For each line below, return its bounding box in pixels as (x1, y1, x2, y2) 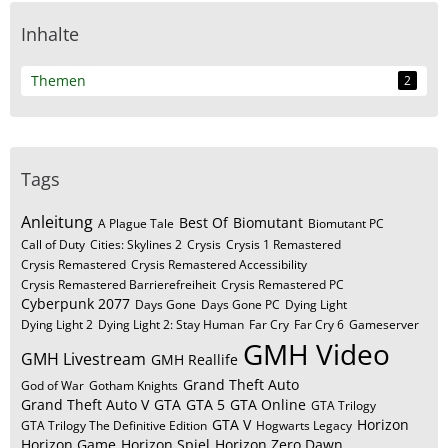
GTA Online (230, 395, 306, 414)
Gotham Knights (89, 377, 178, 394)
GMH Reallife (151, 350, 238, 369)
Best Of (179, 213, 228, 232)
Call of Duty (21, 236, 85, 253)
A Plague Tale (98, 215, 174, 232)
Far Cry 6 (294, 316, 344, 333)
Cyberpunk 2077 (21, 294, 130, 313)
